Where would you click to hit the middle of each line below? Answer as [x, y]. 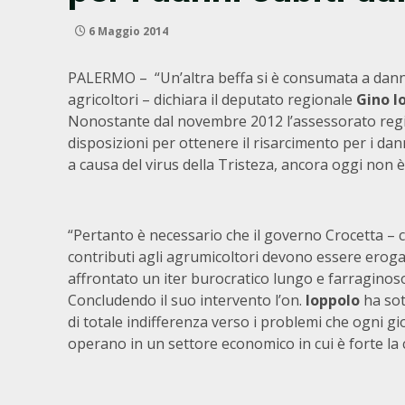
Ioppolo [333, 300]
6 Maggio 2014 [127, 31]
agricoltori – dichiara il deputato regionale [212, 99]
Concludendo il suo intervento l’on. [187, 300]
